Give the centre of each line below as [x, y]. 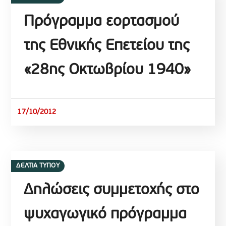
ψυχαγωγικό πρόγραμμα [105, 215]
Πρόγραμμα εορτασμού [102, 22]
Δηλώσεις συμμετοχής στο [112, 190]
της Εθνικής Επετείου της [107, 46]
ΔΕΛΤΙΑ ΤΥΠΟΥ [38, 166]
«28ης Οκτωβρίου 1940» [107, 70]
